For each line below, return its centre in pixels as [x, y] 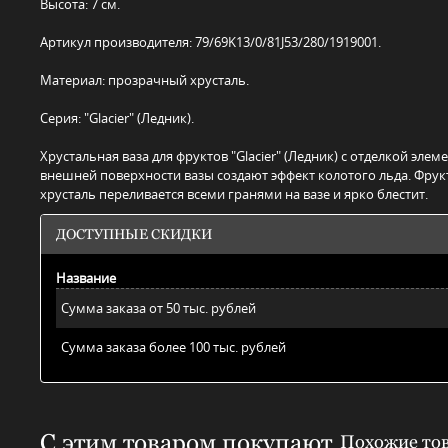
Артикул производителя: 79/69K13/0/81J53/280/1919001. [210, 42]
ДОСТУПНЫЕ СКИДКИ [134, 234]
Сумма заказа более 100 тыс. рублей [173, 347]
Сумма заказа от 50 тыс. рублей [158, 308]
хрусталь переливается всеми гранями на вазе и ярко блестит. [234, 194]
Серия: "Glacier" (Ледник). [117, 118]
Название [86, 278]
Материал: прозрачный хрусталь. [144, 80]
